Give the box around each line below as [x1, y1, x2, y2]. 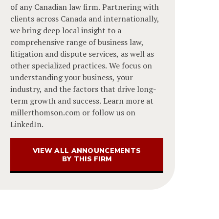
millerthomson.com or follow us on [10, 107, 136, 118]
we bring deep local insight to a [10, 25, 122, 36]
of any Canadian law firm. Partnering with [10, 1, 159, 13]
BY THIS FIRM [62, 154, 112, 164]
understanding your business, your [10, 72, 133, 83]
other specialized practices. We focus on [10, 60, 153, 71]
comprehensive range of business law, [10, 37, 144, 48]
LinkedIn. [10, 119, 44, 130]
